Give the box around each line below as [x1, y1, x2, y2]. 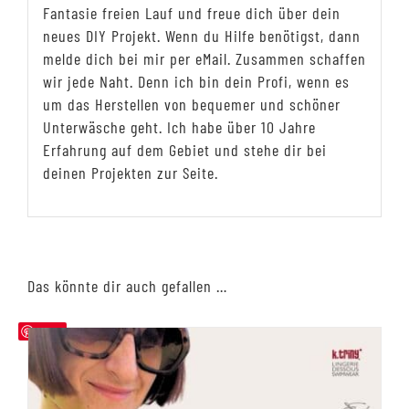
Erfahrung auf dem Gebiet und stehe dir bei [42, 139, 327, 160]
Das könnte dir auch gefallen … [27, 276, 227, 297]
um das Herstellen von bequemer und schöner [42, 93, 341, 114]
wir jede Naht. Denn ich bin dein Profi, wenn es [42, 70, 350, 91]
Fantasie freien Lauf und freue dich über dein [42, 2, 341, 23]
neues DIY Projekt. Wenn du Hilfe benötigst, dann [42, 25, 361, 46]
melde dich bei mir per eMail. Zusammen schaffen [42, 47, 366, 68]
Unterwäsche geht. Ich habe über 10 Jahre [42, 116, 316, 137]
